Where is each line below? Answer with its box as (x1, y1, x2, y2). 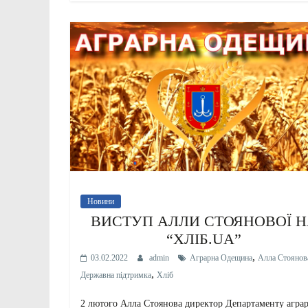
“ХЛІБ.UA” (166, 230, 242, 248)
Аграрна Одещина (190, 253, 252, 263)
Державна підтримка (80, 270, 151, 280)
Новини (87, 197, 114, 207)
